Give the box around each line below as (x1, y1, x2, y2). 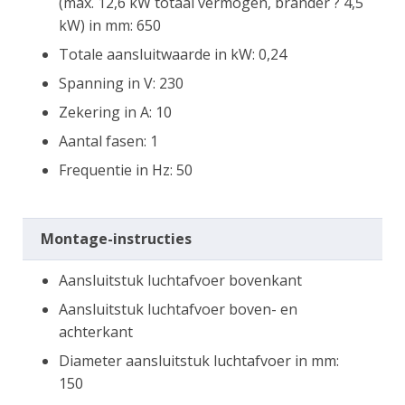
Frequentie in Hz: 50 (59, 159, 193, 180)
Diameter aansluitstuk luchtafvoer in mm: (59, 350, 339, 371)
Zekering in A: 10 (59, 101, 172, 122)
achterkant (59, 321, 133, 342)
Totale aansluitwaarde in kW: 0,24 (59, 43, 287, 64)
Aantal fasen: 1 (59, 130, 158, 151)
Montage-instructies (41, 228, 192, 249)
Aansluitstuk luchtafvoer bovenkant (59, 269, 302, 290)
